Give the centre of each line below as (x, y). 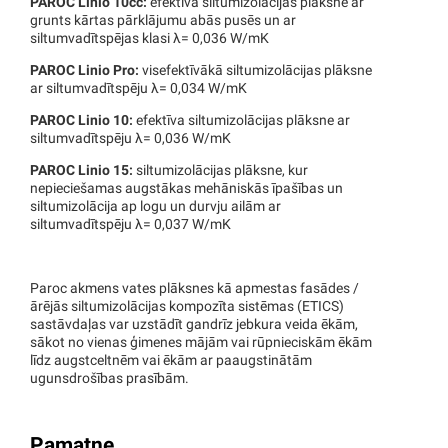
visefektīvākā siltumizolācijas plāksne (255, 71)
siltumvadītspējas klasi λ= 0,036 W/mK (161, 39)
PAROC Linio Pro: (84, 71)
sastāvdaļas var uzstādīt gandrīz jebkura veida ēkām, (194, 325)
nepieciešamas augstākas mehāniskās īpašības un (186, 189)
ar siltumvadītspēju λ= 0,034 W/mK (138, 89)
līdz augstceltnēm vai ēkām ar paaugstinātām (171, 361)
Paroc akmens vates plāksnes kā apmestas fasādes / (194, 289)
